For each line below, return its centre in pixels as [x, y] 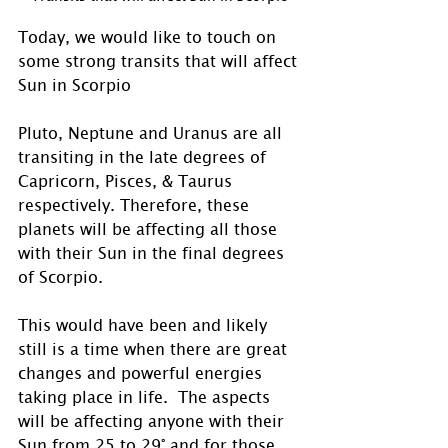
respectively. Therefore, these [136, 204]
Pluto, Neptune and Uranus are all [152, 132]
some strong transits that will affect [160, 60]
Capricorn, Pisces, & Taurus [127, 180]
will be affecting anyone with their [153, 420]
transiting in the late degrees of [144, 156]
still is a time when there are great [155, 348]
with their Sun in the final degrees [153, 252]
